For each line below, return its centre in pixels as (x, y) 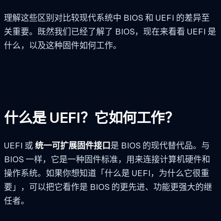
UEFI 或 (19, 145)
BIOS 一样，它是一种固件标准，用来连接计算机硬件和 (107, 159)
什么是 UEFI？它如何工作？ (92, 118)
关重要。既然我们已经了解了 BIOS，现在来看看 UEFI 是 (110, 31)
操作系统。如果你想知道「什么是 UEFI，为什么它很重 (107, 173)
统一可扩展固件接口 (73, 145)
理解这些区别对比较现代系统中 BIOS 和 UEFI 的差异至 (107, 18)
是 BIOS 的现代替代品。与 (160, 145)
